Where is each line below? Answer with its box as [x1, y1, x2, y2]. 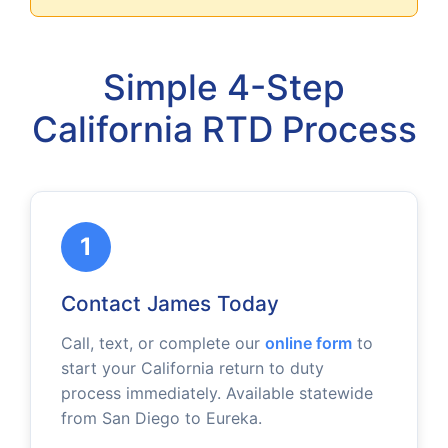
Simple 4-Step [103, 65, 345, 109]
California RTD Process [31, 107, 417, 151]
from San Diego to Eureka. [61, 407, 262, 428]
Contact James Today [61, 290, 279, 316]
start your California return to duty [61, 357, 324, 378]
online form [265, 332, 352, 353]
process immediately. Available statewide [61, 382, 373, 403]
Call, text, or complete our [61, 332, 265, 353]
